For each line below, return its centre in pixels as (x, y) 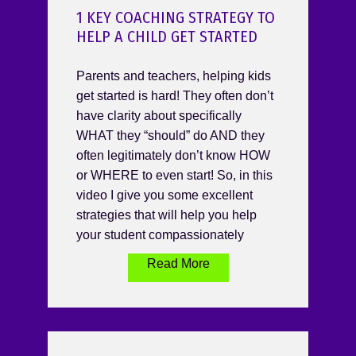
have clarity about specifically (159, 116)
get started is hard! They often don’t (175, 96)
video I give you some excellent (164, 195)
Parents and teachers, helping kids (174, 76)
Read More (178, 264)
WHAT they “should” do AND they (170, 136)
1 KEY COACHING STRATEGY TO (176, 18)
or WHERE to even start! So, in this (174, 176)
